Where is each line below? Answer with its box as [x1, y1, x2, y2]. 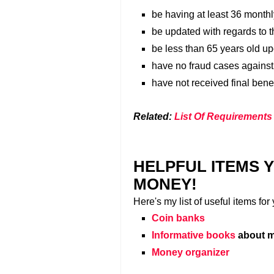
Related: [133, 111, 174, 122]
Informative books [152, 230, 235, 240]
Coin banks [152, 213, 205, 223]
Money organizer [152, 247, 229, 257]
